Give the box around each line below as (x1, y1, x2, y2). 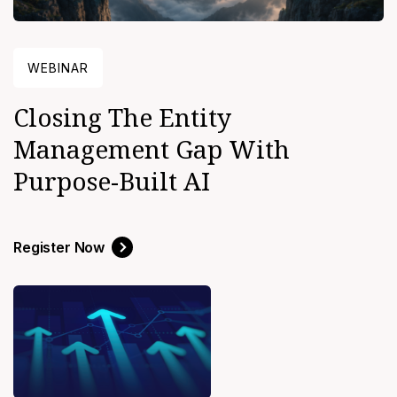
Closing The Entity (13, 100, 231, 135)
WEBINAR (27, 60, 89, 76)
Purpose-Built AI (13, 164, 210, 198)
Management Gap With (13, 132, 290, 167)
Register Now (13, 238, 105, 257)
